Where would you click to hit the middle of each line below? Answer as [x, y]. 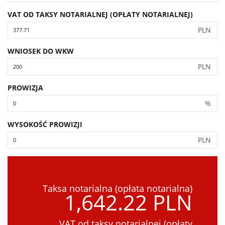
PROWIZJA [25, 87]
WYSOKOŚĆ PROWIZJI [45, 124]
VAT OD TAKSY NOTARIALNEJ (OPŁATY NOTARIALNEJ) [100, 14]
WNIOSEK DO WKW [41, 51]
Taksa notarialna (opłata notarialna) [118, 188]
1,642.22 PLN [128, 202]
